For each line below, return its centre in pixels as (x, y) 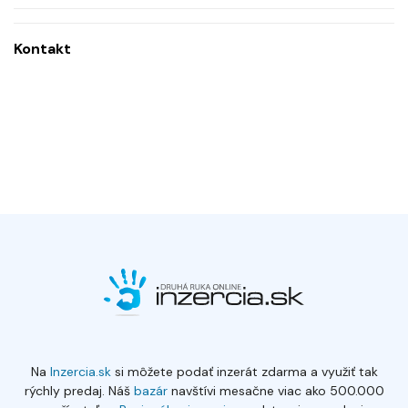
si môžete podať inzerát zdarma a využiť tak (244, 372)
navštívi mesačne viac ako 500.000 (275, 391)
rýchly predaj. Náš (77, 391)
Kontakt (42, 49)
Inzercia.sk (80, 372)
